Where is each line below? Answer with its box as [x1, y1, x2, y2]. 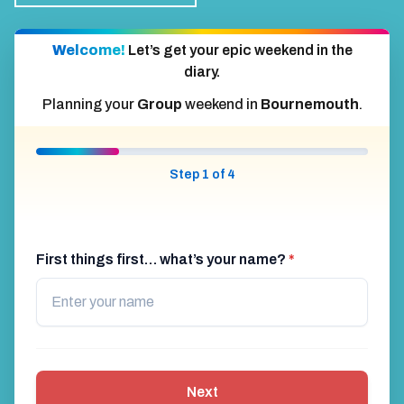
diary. [184, 64, 220, 80]
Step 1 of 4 [169, 168, 235, 182]
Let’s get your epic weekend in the [127, 42, 353, 59]
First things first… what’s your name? [36, 252, 289, 268]
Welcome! [51, 42, 128, 59]
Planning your [41, 96, 137, 113]
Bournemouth [260, 96, 359, 113]
